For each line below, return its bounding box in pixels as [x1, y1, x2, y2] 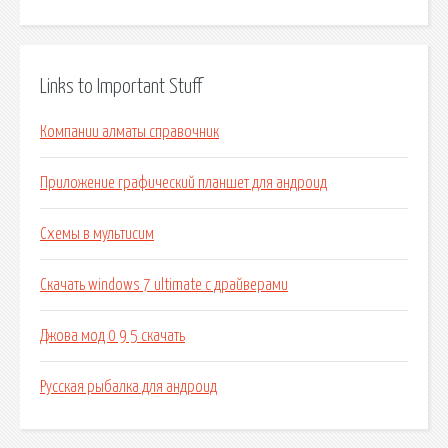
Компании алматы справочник [40, 124, 219, 141]
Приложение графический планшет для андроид [40, 175, 327, 192]
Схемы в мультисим [40, 226, 154, 243]
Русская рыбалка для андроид [40, 379, 217, 396]
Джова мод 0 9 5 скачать [40, 328, 185, 345]
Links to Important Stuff [40, 76, 202, 97]
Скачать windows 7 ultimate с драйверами [40, 277, 288, 294]
